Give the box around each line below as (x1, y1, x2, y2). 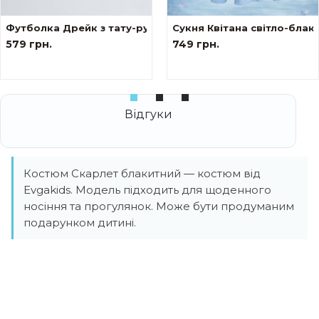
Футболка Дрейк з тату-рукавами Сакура (6, 21, 231, 33)
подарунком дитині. (23, 215, 136, 229)
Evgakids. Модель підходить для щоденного (23, 182, 271, 197)
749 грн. (172, 37, 219, 51)
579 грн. (6, 37, 52, 51)
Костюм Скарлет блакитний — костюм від (23, 166, 261, 180)
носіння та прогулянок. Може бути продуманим (23, 199, 294, 213)
